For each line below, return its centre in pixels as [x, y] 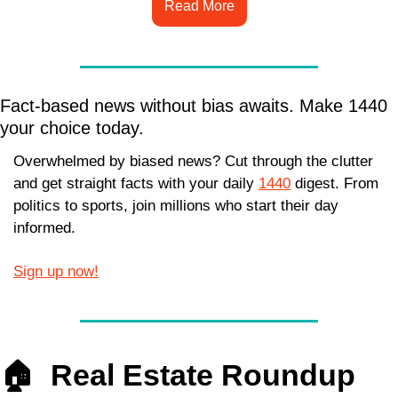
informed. [44, 228]
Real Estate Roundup [203, 375]
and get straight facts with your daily [136, 184]
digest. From [334, 184]
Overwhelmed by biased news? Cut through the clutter [193, 162]
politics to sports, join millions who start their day [176, 206]
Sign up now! [56, 272]
